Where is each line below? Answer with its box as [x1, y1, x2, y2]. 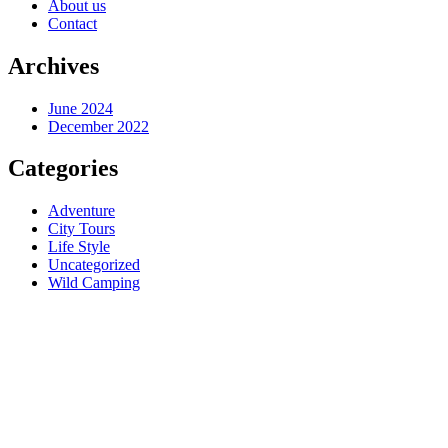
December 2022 [48, 117, 149, 135]
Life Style [48, 238, 110, 256]
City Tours [48, 220, 115, 238]
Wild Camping [48, 274, 140, 292]
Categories [8, 155, 118, 182]
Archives [8, 52, 99, 79]
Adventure [48, 202, 115, 220]
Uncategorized [48, 256, 140, 274]
